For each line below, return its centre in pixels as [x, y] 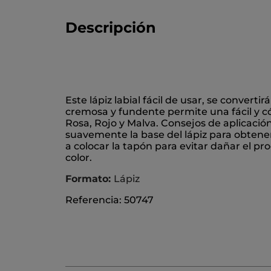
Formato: [90, 179]
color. [79, 158]
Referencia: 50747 [109, 200]
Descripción [111, 28]
